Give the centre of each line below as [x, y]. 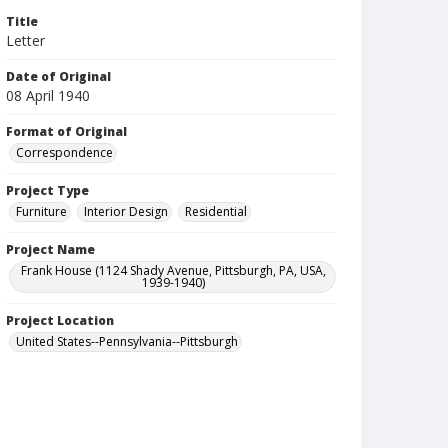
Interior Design [126, 211]
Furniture [41, 211]
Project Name [50, 249]
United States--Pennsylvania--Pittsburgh [127, 341]
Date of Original [58, 76]
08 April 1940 [48, 95]
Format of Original [66, 131]
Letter [25, 40]
